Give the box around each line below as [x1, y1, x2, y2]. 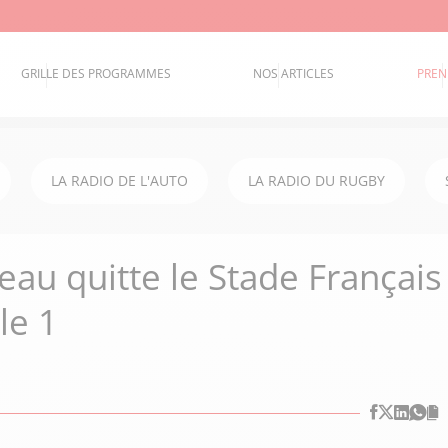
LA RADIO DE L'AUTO [51, 171, 188, 190]
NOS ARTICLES [253, 65, 335, 83]
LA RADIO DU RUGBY [248, 171, 385, 190]
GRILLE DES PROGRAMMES [21, 65, 172, 83]
